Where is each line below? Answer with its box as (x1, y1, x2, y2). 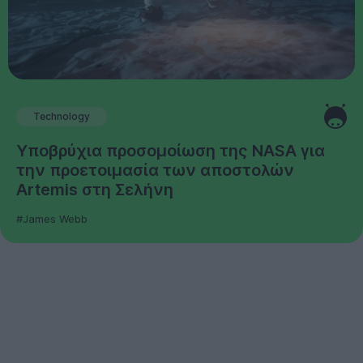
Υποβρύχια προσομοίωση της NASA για (16, 141, 325, 161)
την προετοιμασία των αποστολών (16, 160, 294, 181)
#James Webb (16, 212, 88, 226)
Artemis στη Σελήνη (16, 180, 173, 200)
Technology (33, 109, 90, 122)
